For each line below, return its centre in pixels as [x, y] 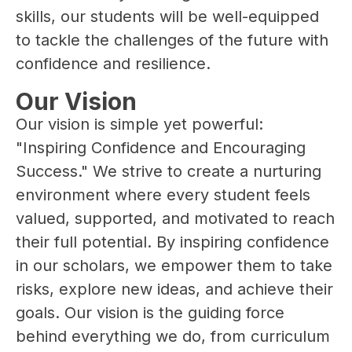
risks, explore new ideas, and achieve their [174, 290]
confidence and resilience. [113, 64]
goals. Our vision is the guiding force [150, 313]
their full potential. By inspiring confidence [172, 242]
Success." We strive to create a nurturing [169, 172]
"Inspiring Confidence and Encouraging [161, 148]
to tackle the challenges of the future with [172, 40]
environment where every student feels [163, 195]
